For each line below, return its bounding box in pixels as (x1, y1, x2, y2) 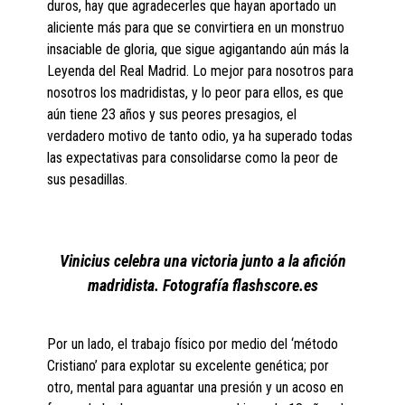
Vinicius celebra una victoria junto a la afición (59, 251, 346, 271)
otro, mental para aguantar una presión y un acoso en (47, 379, 344, 397)
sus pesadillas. (47, 171, 128, 189)
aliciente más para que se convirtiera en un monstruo (47, 19, 345, 37)
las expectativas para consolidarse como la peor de (47, 149, 339, 167)
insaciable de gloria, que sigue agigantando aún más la (47, 41, 350, 59)
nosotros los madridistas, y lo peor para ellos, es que (47, 84, 344, 102)
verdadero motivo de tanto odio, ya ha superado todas (47, 127, 353, 146)
